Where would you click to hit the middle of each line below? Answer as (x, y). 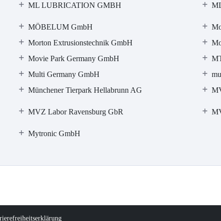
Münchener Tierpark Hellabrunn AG (85, 90)
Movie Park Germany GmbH (74, 58)
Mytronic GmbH (55, 133)
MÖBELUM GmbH (61, 27)
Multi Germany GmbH (64, 74)
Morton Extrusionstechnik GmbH (81, 43)
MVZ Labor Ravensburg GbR (76, 112)
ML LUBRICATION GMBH (75, 5)
